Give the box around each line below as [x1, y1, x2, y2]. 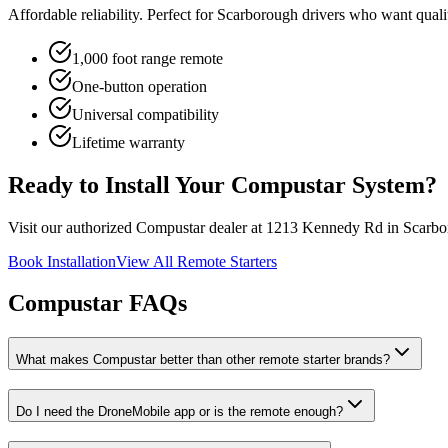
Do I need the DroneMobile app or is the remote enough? [16, 404, 343, 420]
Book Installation [8, 252, 116, 270]
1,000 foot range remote [72, 49, 223, 67]
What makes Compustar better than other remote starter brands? [16, 352, 390, 368]
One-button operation [72, 77, 207, 95]
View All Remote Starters [116, 252, 277, 270]
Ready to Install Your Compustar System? [8, 171, 437, 198]
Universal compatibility [72, 105, 219, 123]
